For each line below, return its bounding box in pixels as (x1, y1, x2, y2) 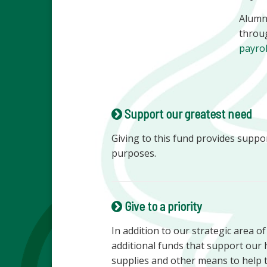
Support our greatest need (122, 106, 253, 121)
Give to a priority (122, 198, 203, 213)
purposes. (111, 147, 157, 160)
